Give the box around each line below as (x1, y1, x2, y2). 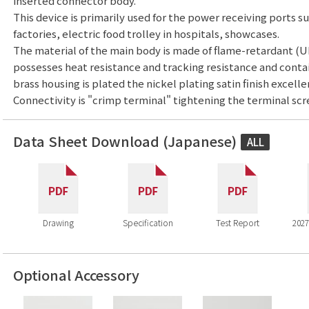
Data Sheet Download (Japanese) (13, 131, 237, 151)
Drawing (42, 216, 74, 228)
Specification (122, 216, 173, 228)
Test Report (215, 216, 259, 228)
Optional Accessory (13, 264, 139, 285)
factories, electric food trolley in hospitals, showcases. (13, 26, 279, 41)
